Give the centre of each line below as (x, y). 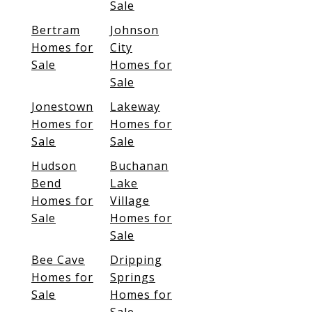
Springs (133, 278)
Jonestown (62, 107)
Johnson (134, 30)
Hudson (54, 166)
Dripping (136, 260)
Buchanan (139, 166)
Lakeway (135, 107)
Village (130, 201)
